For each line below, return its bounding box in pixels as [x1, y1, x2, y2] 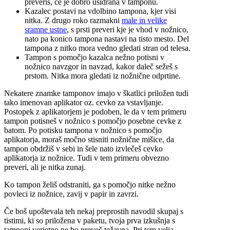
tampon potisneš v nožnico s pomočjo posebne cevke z [4, 117, 181, 126]
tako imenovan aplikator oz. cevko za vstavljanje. [4, 98, 163, 107]
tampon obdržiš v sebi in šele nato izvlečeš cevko [4, 144, 163, 154]
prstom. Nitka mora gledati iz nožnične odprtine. [25, 71, 181, 81]
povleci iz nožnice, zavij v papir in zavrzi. [4, 189, 139, 199]
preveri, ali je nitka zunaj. [4, 163, 86, 172]
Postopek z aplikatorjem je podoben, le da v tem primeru [4, 107, 186, 117]
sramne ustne [25, 25, 67, 34]
